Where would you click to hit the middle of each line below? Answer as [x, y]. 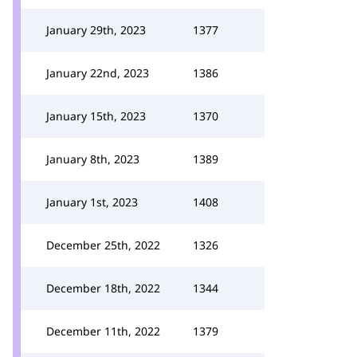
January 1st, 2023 [92, 202]
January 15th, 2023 [96, 116]
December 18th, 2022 [103, 288]
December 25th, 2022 [103, 245]
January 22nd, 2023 [98, 73]
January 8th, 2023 [93, 159]
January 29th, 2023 [96, 30]
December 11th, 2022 [103, 331]
